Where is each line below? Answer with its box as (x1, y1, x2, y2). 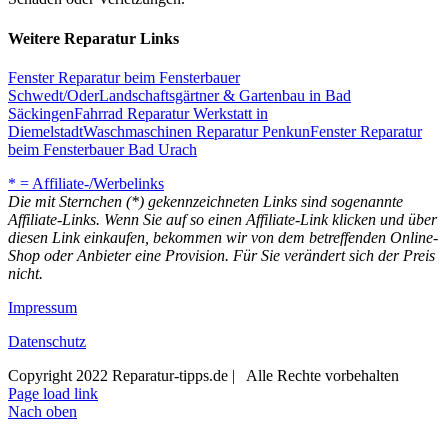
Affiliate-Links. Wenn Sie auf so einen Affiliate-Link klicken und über (8, 210, 437, 228)
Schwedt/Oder (8, 86, 99, 104)
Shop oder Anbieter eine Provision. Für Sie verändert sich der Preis (8, 246, 435, 264)
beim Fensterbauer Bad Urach (8, 140, 197, 158)
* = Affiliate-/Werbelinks (8, 174, 164, 192)
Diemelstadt (8, 122, 83, 140)
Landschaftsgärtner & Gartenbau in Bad (99, 86, 351, 104)
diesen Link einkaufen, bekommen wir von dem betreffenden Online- (8, 228, 438, 246)
